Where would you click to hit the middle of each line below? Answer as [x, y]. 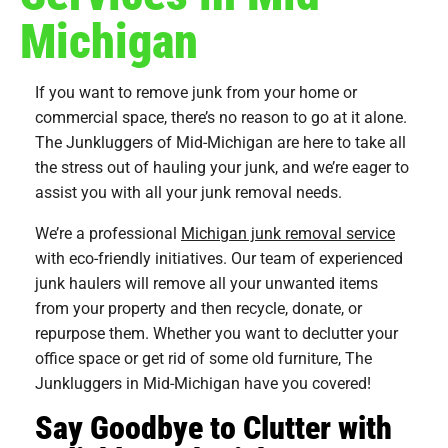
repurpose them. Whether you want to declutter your [216, 332]
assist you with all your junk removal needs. [190, 191]
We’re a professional [108, 232]
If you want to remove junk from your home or [196, 91]
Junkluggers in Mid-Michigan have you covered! [205, 382]
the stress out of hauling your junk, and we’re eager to [222, 166]
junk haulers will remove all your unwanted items [206, 282]
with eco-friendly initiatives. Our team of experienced [219, 257]
